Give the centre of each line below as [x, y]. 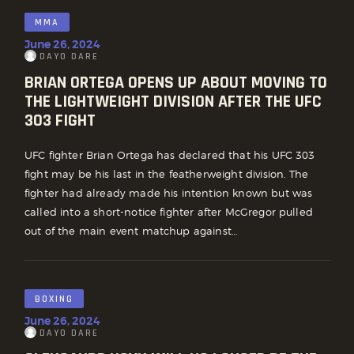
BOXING [54, 299]
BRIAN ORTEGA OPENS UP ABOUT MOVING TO [176, 83]
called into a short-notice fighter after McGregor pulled [169, 212]
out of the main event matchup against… [131, 231]
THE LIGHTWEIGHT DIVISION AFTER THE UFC [173, 102]
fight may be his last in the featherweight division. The [166, 174]
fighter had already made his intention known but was [169, 193]
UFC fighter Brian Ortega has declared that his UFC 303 [170, 155]
